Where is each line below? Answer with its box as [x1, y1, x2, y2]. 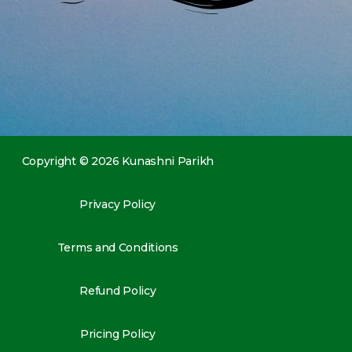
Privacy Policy [79, 197, 156, 212]
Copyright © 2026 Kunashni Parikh [21, 154, 214, 169]
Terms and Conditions [57, 240, 178, 255]
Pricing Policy [79, 327, 156, 342]
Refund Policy [79, 284, 156, 299]
